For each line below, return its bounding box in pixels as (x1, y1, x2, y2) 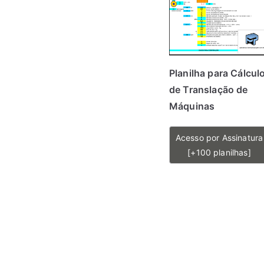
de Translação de (169, 84, 248, 95)
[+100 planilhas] (187, 147, 251, 157)
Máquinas (169, 100, 215, 112)
